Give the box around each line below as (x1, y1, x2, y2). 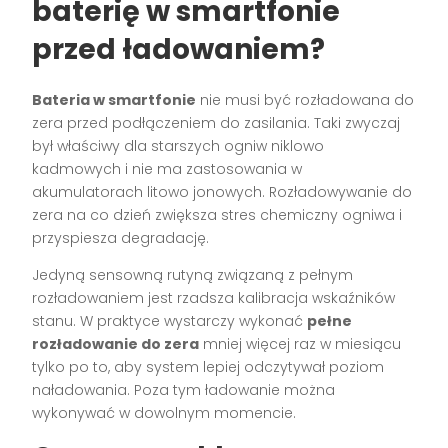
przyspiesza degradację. (32, 228, 210, 249)
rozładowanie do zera (32, 334, 200, 355)
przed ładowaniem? (32, 30, 326, 70)
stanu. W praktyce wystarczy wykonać (32, 311, 308, 332)
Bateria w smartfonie (32, 90, 197, 111)
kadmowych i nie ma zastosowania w (32, 159, 303, 180)
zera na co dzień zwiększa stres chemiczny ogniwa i (32, 205, 403, 226)
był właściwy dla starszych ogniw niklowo (32, 136, 325, 157)
